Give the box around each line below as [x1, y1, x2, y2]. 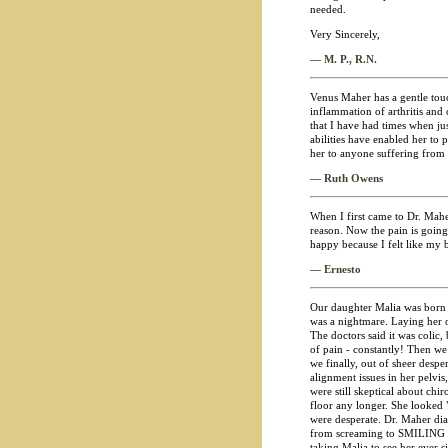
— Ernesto [309, 263, 361, 275]
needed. [309, 3, 346, 15]
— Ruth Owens [309, 172, 383, 184]
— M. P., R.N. [309, 53, 377, 65]
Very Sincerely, [309, 28, 380, 40]
